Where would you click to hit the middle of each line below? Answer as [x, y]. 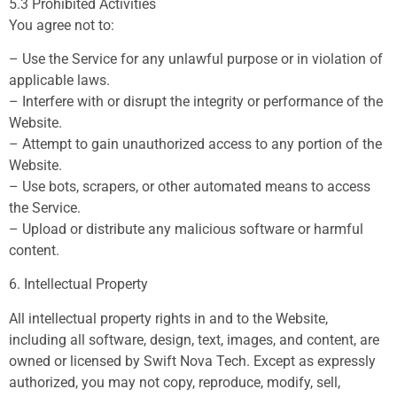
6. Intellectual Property [78, 284]
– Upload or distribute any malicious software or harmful [186, 230]
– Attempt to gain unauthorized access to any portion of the [195, 144]
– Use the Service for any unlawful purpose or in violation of [196, 59]
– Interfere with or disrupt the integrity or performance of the [196, 102]
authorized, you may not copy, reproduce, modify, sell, [175, 382]
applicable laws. [59, 81]
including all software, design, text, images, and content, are [194, 339]
